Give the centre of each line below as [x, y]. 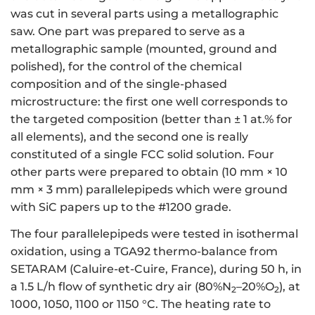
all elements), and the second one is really [129, 136]
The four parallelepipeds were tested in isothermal [154, 234]
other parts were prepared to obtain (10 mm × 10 [149, 172]
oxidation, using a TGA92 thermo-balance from [144, 252]
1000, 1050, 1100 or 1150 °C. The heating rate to [141, 304]
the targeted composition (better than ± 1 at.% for [152, 119]
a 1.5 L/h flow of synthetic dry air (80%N [121, 287]
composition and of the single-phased [119, 84]
